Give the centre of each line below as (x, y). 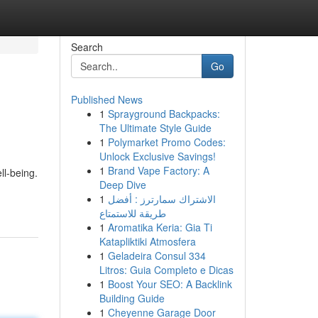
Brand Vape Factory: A (158, 170)
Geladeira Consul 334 (157, 256)
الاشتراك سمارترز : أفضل (161, 199)
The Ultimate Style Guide (155, 128)
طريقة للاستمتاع (132, 213)
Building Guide (132, 298)
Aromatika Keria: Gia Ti (160, 227)
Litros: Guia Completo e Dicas (166, 270)
